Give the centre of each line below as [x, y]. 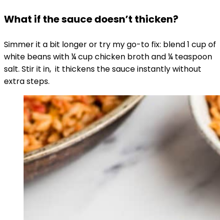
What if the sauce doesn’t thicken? [91, 19]
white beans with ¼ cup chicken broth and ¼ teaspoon [108, 57]
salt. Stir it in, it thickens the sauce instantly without [103, 69]
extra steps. [27, 81]
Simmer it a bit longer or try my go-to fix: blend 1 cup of [110, 44]
